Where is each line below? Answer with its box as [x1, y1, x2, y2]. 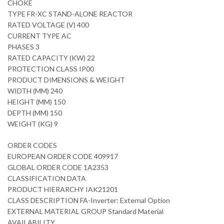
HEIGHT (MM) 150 [7, 97, 65, 106]
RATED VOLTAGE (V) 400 [7, 20, 89, 29]
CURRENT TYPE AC [7, 31, 71, 40]
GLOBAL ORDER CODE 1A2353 [7, 163, 108, 172]
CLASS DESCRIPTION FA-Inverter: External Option [7, 196, 170, 205]
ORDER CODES [7, 141, 57, 150]
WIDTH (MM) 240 [7, 86, 62, 95]
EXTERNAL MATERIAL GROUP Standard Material [7, 207, 163, 216]
